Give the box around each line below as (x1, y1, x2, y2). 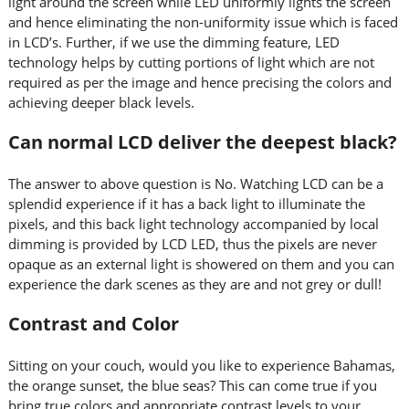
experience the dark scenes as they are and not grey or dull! (7, 275, 382, 293)
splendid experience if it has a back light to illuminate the (7, 194, 365, 213)
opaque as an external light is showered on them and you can (7, 255, 394, 273)
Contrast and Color (7, 311, 179, 336)
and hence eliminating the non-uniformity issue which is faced (7, 13, 398, 31)
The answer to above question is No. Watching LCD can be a (7, 174, 383, 193)
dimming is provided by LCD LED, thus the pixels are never (7, 235, 377, 253)
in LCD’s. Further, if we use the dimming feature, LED (7, 33, 340, 51)
